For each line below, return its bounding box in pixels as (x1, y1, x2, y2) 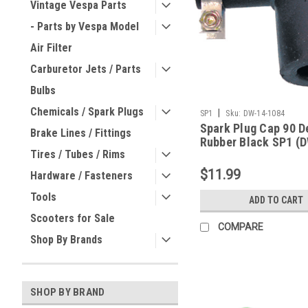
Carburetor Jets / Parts (30, 63, 141, 76)
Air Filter (30, 41, 72, 54)
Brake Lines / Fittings (30, 126, 131, 140)
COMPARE (217, 221, 263, 232)
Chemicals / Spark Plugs (30, 105, 144, 118)
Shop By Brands (30, 233, 102, 246)
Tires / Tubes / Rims (30, 148, 125, 161)
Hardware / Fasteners (30, 169, 133, 182)
